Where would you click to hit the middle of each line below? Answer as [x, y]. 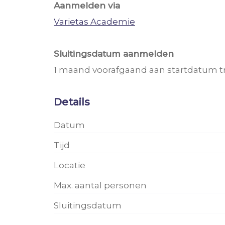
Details [72, 102]
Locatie [70, 165]
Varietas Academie [94, 21]
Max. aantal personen [100, 185]
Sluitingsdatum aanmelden [114, 53]
